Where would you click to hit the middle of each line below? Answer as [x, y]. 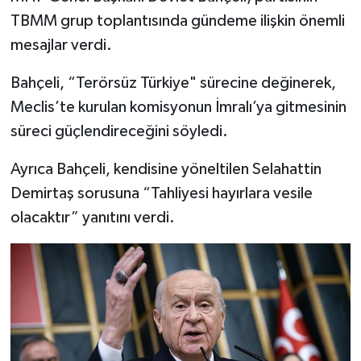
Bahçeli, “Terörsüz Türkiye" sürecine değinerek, [173, 83]
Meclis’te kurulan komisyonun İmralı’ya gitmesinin [178, 107]
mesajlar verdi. [61, 45]
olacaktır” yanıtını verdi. [92, 217]
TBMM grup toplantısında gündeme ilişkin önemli [177, 21]
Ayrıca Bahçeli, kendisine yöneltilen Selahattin [166, 169]
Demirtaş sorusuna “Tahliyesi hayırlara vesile [161, 193]
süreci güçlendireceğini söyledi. [119, 131]
